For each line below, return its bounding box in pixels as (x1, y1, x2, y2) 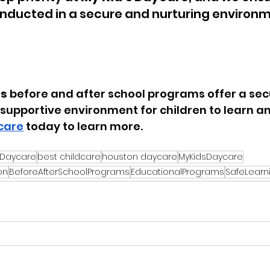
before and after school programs (10, 86, 205, 102)
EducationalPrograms (131, 166, 224, 178)
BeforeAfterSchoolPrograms (9, 166, 130, 178)
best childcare (37, 151, 101, 163)
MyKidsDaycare (178, 151, 243, 163)
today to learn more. (24, 119, 143, 134)
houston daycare (102, 151, 177, 163)
